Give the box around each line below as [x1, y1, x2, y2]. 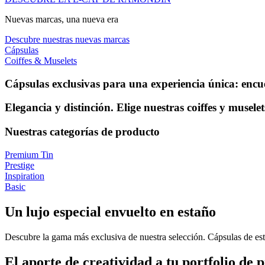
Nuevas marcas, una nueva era [5, 14, 118, 24]
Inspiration [5, 170, 44, 181]
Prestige [5, 160, 34, 170]
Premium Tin [5, 149, 53, 160]
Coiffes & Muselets [5, 56, 77, 66]
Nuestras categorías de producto [5, 125, 160, 138]
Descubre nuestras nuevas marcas [5, 34, 130, 44]
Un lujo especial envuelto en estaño [5, 203, 216, 219]
